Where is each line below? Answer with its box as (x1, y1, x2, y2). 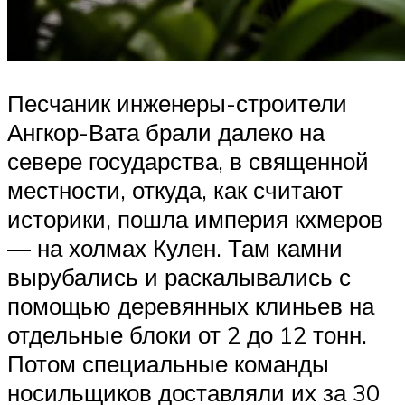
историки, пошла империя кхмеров (7, 204, 383, 234)
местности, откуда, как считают (7, 175, 343, 205)
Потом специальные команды (7, 349, 329, 379)
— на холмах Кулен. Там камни (7, 233, 343, 263)
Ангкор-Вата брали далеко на (7, 118, 325, 147)
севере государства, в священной (7, 146, 369, 176)
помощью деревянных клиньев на (7, 291, 374, 321)
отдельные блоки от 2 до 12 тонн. (7, 320, 367, 350)
